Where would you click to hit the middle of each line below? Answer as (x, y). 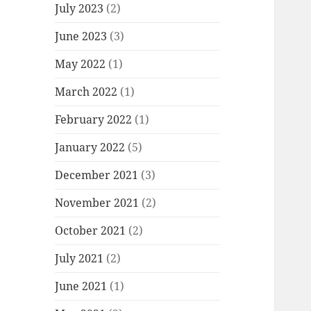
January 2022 (90, 148)
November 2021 (97, 203)
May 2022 (81, 64)
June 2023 (81, 36)
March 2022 (86, 92)
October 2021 (91, 231)
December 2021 (97, 175)
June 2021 (81, 286)
